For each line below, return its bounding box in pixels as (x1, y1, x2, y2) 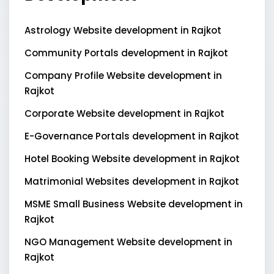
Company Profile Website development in (24, 69, 222, 83)
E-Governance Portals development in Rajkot (24, 130, 239, 143)
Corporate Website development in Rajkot (24, 107, 224, 120)
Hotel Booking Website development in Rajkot (24, 152, 240, 166)
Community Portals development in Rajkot (24, 46, 228, 60)
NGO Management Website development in (24, 235, 232, 249)
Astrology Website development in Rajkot (24, 24, 221, 37)
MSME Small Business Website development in (24, 198, 243, 211)
